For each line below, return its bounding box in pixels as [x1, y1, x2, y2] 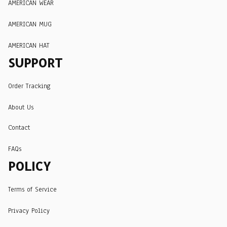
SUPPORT [8, 55, 62, 71]
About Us [8, 102, 33, 112]
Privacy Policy [8, 206, 50, 215]
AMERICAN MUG [8, 19, 52, 29]
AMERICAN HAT [8, 41, 50, 50]
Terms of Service [8, 184, 57, 194]
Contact [8, 123, 30, 132]
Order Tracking [8, 81, 51, 91]
